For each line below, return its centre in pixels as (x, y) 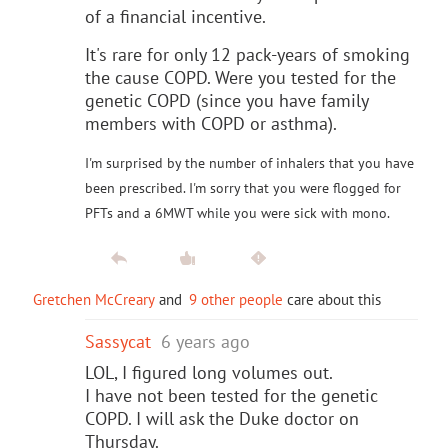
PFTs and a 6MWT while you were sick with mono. (237, 212)
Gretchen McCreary (94, 299)
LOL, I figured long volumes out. (209, 372)
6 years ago (205, 341)
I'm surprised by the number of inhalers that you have (249, 162)
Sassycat (118, 341)
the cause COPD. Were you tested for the (240, 77)
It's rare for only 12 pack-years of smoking (247, 54)
